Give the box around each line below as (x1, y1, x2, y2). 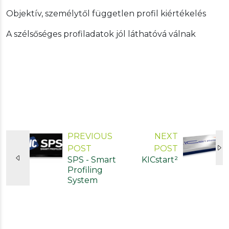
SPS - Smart (67, 154, 116, 165)
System (67, 175, 98, 185)
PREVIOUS (67, 131, 112, 141)
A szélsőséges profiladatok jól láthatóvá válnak (6, 29, 196, 39)
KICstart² (142, 154, 178, 165)
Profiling (67, 165, 103, 175)
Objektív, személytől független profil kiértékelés (6, 8, 206, 18)
